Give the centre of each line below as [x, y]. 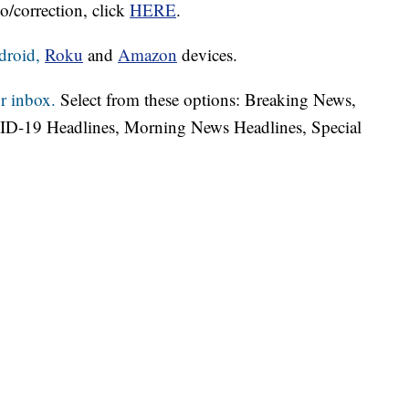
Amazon [147, 55]
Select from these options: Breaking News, [206, 100]
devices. [207, 55]
